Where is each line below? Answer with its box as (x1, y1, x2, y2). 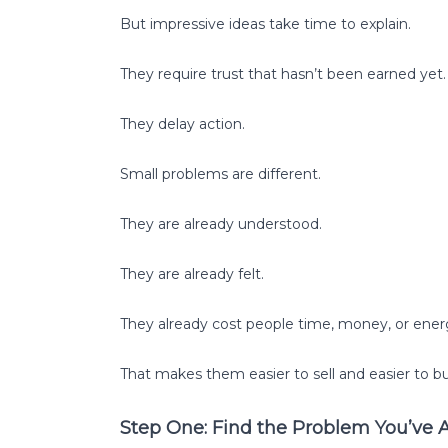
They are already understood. (120, 214, 322, 233)
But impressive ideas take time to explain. (120, 14, 411, 33)
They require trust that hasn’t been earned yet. (120, 64, 446, 83)
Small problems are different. (120, 164, 321, 183)
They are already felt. (120, 264, 264, 283)
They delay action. (120, 114, 245, 133)
